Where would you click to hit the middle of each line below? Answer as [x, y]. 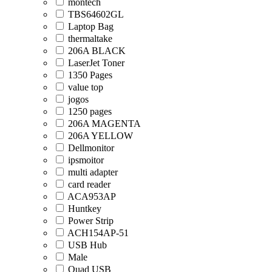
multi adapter [93, 172]
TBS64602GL [96, 14]
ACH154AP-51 [98, 233]
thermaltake [90, 38]
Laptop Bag [91, 26]
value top [86, 87]
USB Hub [87, 245]
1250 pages [90, 111]
